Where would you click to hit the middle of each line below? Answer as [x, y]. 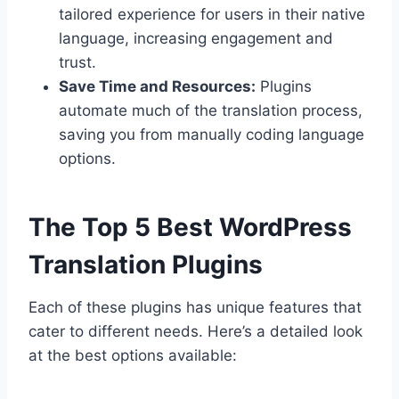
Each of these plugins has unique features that [195, 307]
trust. [77, 62]
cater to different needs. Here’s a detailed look [195, 331]
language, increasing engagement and [196, 38]
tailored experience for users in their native [212, 14]
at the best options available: [133, 355]
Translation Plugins [146, 264]
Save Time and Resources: [157, 86]
